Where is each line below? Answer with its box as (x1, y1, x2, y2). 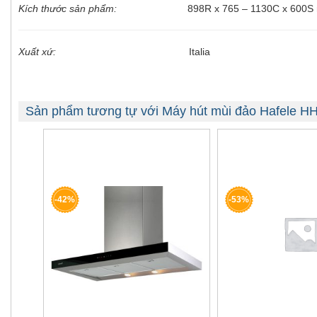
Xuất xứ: (18, 45, 70, 57)
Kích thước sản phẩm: (18, 2, 125, 14)
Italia (70, 45, 210, 57)
